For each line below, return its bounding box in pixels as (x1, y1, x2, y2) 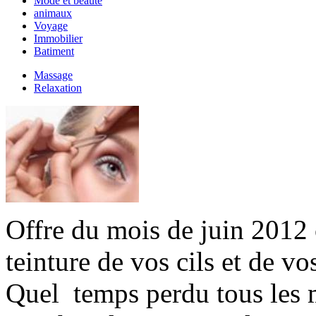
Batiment (34, 45, 74, 57)
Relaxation (34, 82, 82, 94)
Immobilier (34, 32, 83, 44)
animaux (34, 7, 72, 19)
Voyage (34, 20, 68, 32)
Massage (34, 69, 73, 81)
